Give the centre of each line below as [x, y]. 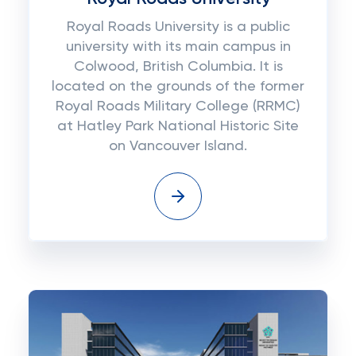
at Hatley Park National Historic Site [178, 126]
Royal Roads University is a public [178, 27]
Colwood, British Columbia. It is [178, 67]
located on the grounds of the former [178, 87]
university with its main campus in [178, 47]
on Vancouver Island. [178, 146]
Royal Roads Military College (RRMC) [178, 106]
